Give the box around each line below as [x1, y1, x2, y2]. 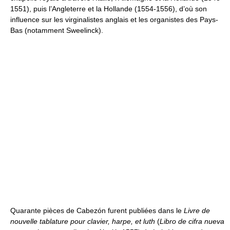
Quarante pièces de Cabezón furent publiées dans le [10, 206, 184, 215]
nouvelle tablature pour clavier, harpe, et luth [10, 217, 155, 225]
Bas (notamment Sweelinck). [10, 26, 103, 34]
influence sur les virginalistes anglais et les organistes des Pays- [10, 15, 218, 24]
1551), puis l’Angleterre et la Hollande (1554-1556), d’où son [10, 4, 207, 13]
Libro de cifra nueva [160, 217, 224, 225]
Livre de [184, 206, 210, 215]
